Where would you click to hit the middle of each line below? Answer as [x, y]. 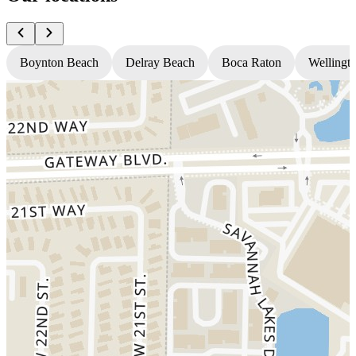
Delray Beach [160, 62]
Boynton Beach [59, 62]
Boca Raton [252, 62]
